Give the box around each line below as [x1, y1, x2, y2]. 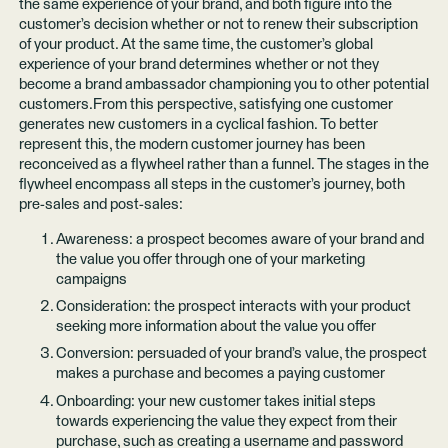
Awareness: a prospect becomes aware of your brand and [55, 231, 424, 247]
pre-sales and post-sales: [18, 196, 183, 212]
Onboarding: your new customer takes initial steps [55, 393, 376, 409]
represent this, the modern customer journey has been [18, 136, 365, 152]
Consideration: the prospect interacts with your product [55, 298, 411, 314]
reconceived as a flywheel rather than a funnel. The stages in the [18, 156, 429, 172]
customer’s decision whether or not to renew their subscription [18, 16, 418, 32]
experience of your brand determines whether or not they [18, 56, 379, 72]
